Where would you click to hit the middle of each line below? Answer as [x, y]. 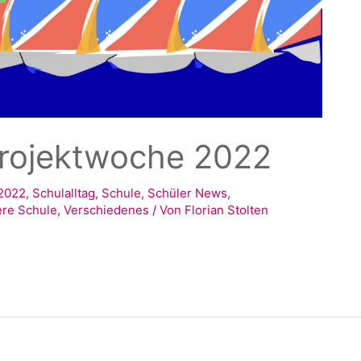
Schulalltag [64, 193]
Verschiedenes [107, 210]
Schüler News [188, 193]
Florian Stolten [227, 210]
